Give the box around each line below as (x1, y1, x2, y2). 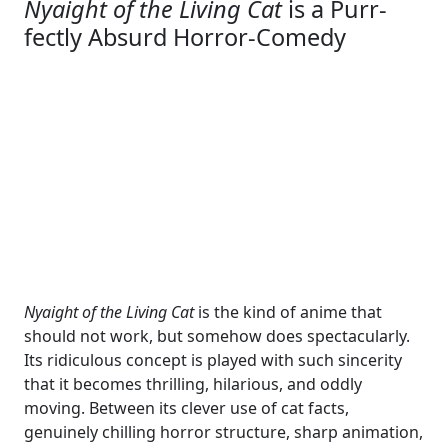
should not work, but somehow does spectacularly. (24, 325, 410, 347)
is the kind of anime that (194, 301, 382, 323)
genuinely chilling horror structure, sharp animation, (24, 421, 423, 443)
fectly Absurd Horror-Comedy (24, 21, 346, 53)
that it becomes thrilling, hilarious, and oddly (24, 373, 362, 395)
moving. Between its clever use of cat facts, (24, 397, 349, 419)
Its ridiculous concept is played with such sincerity (24, 349, 402, 371)
